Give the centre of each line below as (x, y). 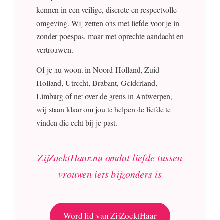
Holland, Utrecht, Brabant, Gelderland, (96, 82)
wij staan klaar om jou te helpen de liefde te (103, 109)
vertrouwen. (55, 50)
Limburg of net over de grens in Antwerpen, (104, 96)
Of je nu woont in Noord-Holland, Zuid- (99, 69)
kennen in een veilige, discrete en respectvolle (106, 10)
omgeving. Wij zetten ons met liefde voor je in (108, 23)
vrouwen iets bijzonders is (110, 174)
